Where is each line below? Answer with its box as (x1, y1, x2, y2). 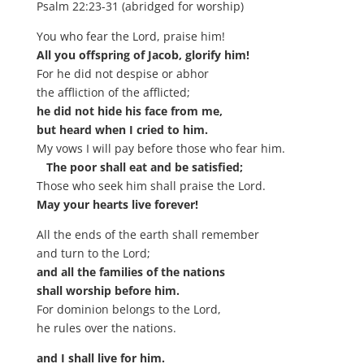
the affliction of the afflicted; (36, 84, 190, 100)
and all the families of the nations (36, 263, 225, 279)
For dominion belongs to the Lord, (36, 301, 221, 317)
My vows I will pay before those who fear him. (36, 140, 285, 156)
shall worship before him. (36, 282, 180, 298)
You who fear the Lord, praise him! (36, 28, 225, 44)
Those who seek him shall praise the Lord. (36, 177, 266, 193)
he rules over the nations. (36, 319, 176, 336)
